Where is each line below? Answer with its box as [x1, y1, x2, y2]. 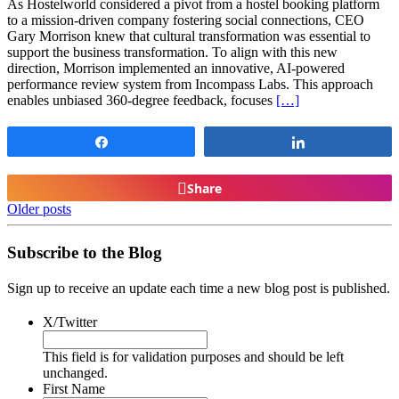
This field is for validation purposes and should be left [43, 348, 344, 364]
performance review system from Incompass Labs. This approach [7, 77, 373, 92]
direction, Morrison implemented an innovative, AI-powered [7, 61, 345, 76]
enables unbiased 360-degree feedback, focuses [7, 93, 276, 108]
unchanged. [43, 364, 108, 380]
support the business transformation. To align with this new [7, 45, 338, 60]
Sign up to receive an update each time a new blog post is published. [7, 280, 390, 296]
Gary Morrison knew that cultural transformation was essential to [7, 28, 370, 44]
